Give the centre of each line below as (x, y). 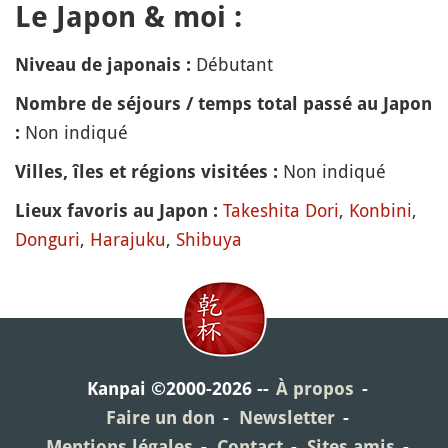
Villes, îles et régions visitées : (146, 171)
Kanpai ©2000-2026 (169, 388)
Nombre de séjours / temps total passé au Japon (223, 103)
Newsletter (286, 417)
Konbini (380, 210)
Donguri (47, 239)
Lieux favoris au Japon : (116, 210)
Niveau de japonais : (103, 64)
